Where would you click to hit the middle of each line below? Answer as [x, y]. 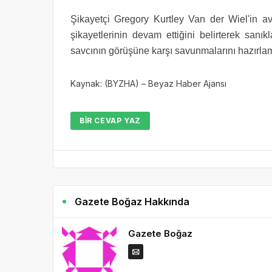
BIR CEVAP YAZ [110, 121]
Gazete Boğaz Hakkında [132, 202]
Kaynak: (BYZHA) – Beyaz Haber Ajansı [148, 84]
